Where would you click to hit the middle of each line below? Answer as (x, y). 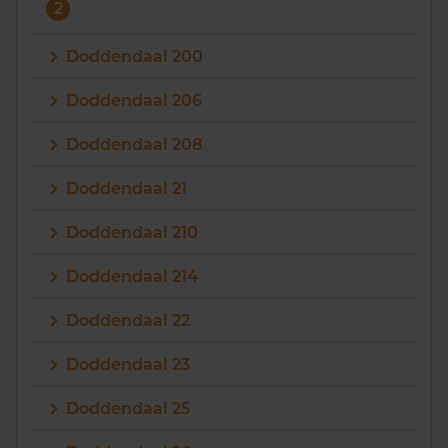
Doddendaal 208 (134, 144)
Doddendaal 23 (128, 364)
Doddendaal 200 (134, 56)
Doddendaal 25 (128, 408)
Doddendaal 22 (128, 320)
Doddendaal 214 (132, 276)
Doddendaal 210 (132, 232)
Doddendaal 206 (134, 100)
